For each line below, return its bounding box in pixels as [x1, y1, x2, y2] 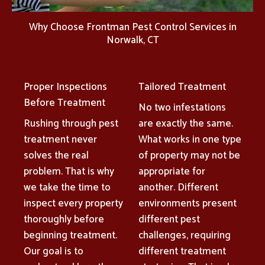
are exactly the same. [138, 115, 233, 132]
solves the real [24, 147, 89, 164]
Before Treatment [24, 94, 105, 111]
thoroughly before [24, 211, 104, 228]
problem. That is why [24, 163, 114, 180]
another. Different [138, 179, 218, 196]
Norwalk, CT [106, 31, 159, 49]
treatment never [24, 131, 97, 148]
